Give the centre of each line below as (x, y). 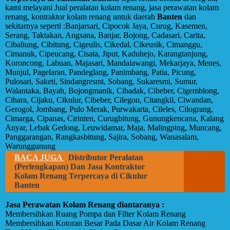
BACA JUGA (39, 157)
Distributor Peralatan (106, 157)
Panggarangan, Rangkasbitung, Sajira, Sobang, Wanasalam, (102, 137)
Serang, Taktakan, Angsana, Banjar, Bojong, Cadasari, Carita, (105, 35)
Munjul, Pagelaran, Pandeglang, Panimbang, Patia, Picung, (101, 72)
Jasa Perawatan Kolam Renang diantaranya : (85, 205)
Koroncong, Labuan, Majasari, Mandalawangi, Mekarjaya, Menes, (113, 63)
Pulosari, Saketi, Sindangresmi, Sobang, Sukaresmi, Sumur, (101, 81)
